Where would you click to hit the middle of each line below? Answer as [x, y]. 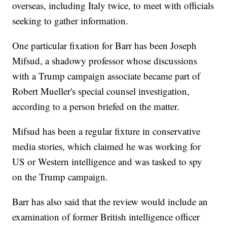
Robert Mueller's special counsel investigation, [101, 91]
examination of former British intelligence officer [106, 217]
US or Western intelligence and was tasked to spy [107, 162]
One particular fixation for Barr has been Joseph [105, 46]
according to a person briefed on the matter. [96, 106]
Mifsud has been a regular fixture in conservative [106, 131]
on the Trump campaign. [60, 177]
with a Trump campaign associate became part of [106, 76]
